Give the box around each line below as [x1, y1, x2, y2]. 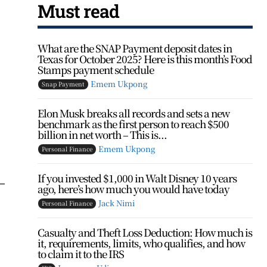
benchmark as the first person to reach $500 [38, 116, 229, 131]
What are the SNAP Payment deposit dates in [38, 41, 232, 55]
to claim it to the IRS [38, 246, 125, 261]
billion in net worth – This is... [38, 127, 167, 142]
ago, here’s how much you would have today [38, 181, 230, 196]
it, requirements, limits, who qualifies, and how [38, 235, 246, 250]
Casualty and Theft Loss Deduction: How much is [38, 225, 253, 240]
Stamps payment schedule [38, 62, 154, 77]
